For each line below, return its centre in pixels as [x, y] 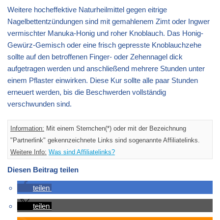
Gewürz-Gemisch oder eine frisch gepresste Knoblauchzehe [104, 45]
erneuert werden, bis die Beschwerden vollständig [87, 92]
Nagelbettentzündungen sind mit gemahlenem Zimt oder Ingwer [109, 21]
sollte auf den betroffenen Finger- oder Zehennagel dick [95, 56]
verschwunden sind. [40, 104]
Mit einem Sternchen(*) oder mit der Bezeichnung [115, 128]
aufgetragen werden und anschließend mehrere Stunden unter [106, 68]
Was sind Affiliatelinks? [82, 152]
